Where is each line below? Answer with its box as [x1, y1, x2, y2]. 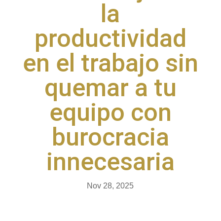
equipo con [49, 98, 172, 127]
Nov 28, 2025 [87, 182, 134, 190]
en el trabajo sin [22, 49, 198, 78]
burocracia [51, 123, 169, 152]
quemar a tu [44, 74, 177, 103]
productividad [34, 24, 186, 53]
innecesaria [46, 147, 175, 177]
